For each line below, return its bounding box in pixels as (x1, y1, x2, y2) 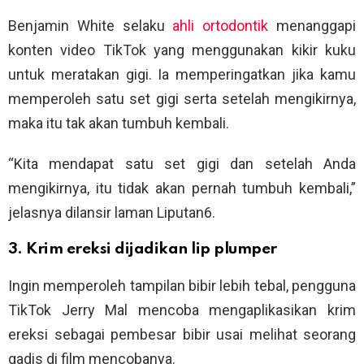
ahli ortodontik (172, 17, 269, 35)
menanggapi (268, 17, 357, 35)
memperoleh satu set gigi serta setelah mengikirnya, (8, 90, 356, 108)
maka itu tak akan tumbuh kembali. (8, 115, 229, 132)
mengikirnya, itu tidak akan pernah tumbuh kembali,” (8, 180, 356, 197)
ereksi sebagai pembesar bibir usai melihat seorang (8, 326, 356, 344)
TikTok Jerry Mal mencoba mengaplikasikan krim (8, 301, 356, 319)
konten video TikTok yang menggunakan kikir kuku (8, 41, 356, 59)
